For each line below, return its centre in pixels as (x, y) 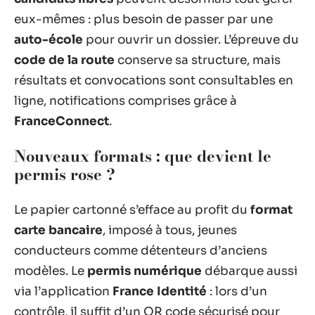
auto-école (49, 39)
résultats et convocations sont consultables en (154, 80)
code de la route (64, 60)
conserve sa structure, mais (198, 60)
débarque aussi (250, 271)
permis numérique (144, 271)
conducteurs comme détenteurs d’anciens (141, 250)
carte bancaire (58, 230)
